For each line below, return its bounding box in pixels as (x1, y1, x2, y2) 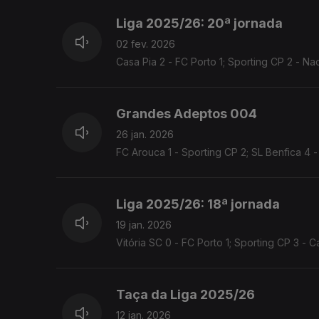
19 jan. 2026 (116, 219, 172, 231)
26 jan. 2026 (116, 128, 174, 141)
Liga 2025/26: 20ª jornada (116, 16, 283, 31)
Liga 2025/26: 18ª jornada (116, 197, 280, 212)
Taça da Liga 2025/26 (116, 287, 255, 303)
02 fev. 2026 (116, 38, 175, 51)
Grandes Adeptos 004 (116, 106, 257, 122)
